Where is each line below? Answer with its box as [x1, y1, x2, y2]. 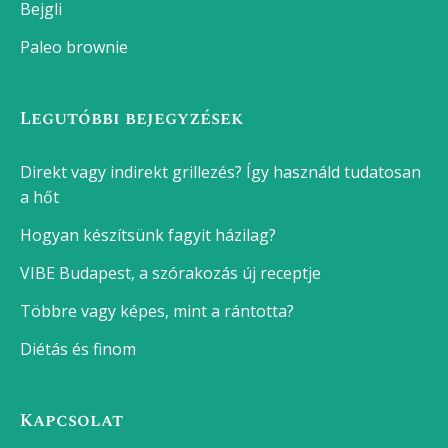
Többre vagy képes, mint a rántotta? [20, 300, 294, 323]
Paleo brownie [20, 36, 128, 59]
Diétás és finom [20, 338, 136, 361]
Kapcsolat [20, 407, 123, 435]
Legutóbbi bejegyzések [20, 105, 244, 133]
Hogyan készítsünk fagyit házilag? [20, 224, 276, 247]
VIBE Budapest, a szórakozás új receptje [20, 262, 321, 285]
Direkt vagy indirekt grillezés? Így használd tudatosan [20, 161, 421, 184]
